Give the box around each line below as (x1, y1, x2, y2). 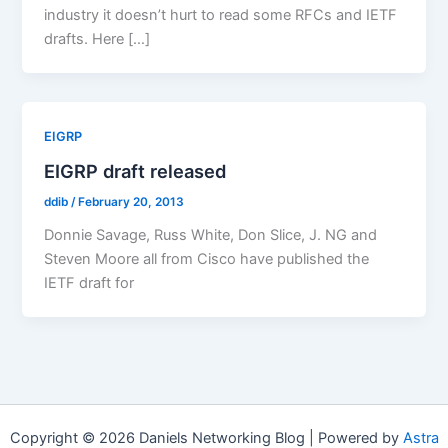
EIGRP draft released (44, 159, 227, 182)
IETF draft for (44, 273, 135, 292)
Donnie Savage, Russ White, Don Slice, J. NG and (44, 225, 378, 244)
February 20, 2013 (78, 194, 185, 209)
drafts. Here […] (44, 30, 151, 49)
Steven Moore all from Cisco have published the (44, 249, 370, 268)
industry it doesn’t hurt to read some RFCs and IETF (44, 6, 398, 25)
